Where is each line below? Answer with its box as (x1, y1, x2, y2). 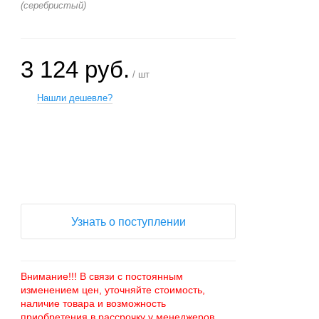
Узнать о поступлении (70, 216, 186, 228)
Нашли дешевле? (37, 93, 113, 103)
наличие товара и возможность (21, 298, 167, 309)
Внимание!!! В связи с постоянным (21, 271, 184, 282)
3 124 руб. (21, 56, 130, 83)
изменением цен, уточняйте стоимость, (21, 284, 206, 296)
